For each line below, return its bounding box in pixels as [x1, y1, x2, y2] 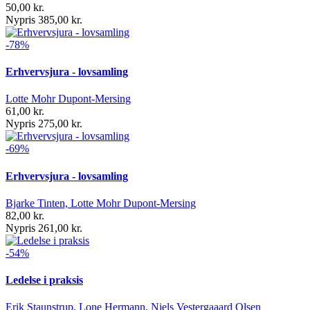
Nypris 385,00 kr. [6, 13, 82, 26]
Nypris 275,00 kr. [6, 118, 82, 130]
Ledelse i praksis [6, 274, 83, 286]
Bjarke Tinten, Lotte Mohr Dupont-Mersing [6, 197, 196, 209]
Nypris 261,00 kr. [6, 221, 82, 234]
